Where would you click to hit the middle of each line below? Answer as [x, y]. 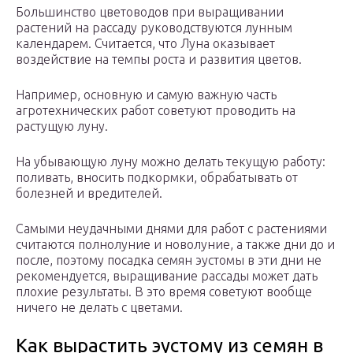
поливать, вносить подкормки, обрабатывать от [157, 178]
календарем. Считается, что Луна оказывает [145, 44]
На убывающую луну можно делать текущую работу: [171, 162]
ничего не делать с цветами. [99, 308]
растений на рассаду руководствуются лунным [154, 28]
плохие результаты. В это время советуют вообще [164, 292]
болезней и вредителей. [89, 193]
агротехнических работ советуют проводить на [156, 111]
